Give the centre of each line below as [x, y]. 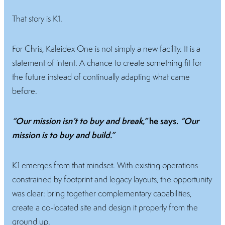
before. [25, 91]
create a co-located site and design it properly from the [105, 207]
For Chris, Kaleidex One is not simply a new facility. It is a [106, 48]
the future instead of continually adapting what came [101, 77]
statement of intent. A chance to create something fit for [107, 63]
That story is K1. [37, 18]
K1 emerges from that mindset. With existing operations [105, 165]
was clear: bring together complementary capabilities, [102, 193]
